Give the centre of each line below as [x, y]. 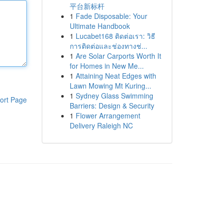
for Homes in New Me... [107, 66]
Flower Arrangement [108, 115]
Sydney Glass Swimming [114, 96]
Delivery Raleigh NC [101, 125]
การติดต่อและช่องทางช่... [108, 46]
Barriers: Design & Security [112, 106]
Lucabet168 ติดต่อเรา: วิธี [115, 36]
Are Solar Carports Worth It [118, 56]
